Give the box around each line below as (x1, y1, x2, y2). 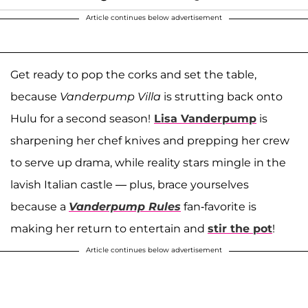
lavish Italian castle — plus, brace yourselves (10, 177, 249, 191)
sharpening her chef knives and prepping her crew (10, 133, 289, 147)
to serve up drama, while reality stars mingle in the (10, 155, 286, 169)
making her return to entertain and (10, 221, 208, 235)
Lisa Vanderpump (154, 111, 256, 125)
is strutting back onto (161, 89, 283, 103)
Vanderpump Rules (69, 199, 181, 213)
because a (10, 199, 69, 213)
